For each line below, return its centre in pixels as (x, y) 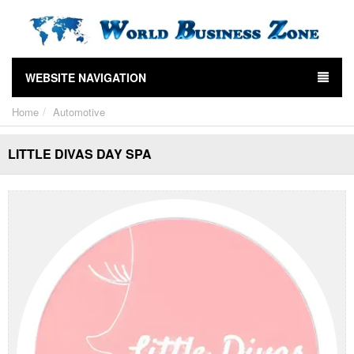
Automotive (79, 112)
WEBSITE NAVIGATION (86, 78)
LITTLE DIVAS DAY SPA (80, 154)
